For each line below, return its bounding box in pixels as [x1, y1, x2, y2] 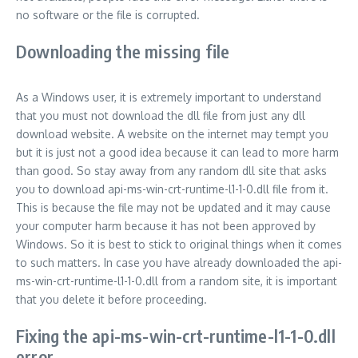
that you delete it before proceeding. [16, 292, 207, 307]
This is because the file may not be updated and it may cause [16, 201, 331, 215]
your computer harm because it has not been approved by [16, 219, 316, 233]
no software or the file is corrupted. [16, 8, 200, 22]
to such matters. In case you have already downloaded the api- [16, 256, 342, 270]
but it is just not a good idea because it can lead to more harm [16, 145, 339, 160]
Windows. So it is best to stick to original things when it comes [16, 237, 342, 252]
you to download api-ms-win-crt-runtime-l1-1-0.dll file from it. [16, 182, 328, 197]
